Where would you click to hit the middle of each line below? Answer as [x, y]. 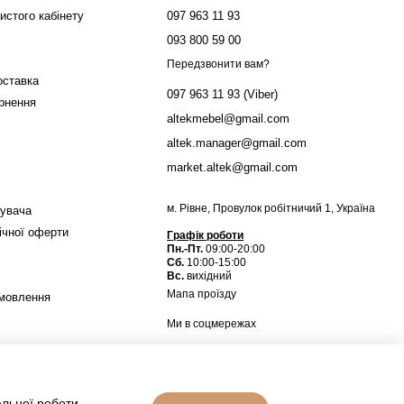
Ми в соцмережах [212, 324]
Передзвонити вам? [219, 64]
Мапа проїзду [202, 294]
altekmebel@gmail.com [229, 119]
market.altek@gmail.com [233, 168]
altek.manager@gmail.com [237, 143]
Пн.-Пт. [185, 249]
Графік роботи [206, 236]
